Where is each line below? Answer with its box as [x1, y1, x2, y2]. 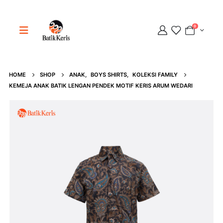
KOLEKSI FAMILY [132, 71, 178, 79]
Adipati [34, 78, 60, 88]
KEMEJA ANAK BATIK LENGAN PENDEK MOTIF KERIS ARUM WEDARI [8, 82, 193, 90]
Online [37, 89, 55, 97]
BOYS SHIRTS [90, 71, 127, 79]
